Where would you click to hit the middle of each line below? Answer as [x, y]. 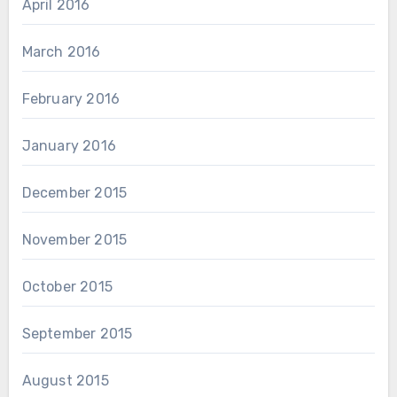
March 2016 [61, 52]
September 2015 [77, 334]
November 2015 [74, 240]
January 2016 [69, 146]
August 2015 [65, 381]
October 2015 [67, 287]
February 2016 [71, 99]
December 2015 [74, 193]
